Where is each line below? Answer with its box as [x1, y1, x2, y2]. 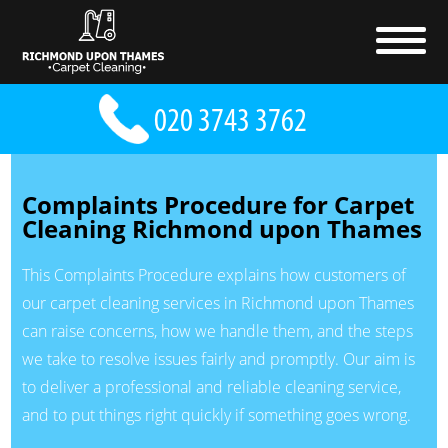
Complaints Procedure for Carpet [21, 188, 414, 222]
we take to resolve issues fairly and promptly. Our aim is [21, 348, 415, 371]
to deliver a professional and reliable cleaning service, [21, 376, 401, 399]
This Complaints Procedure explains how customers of [21, 264, 406, 287]
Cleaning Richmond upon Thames [21, 212, 422, 246]
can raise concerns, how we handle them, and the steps [21, 320, 413, 343]
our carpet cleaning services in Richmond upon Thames [21, 292, 414, 315]
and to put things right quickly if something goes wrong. [21, 404, 411, 427]
